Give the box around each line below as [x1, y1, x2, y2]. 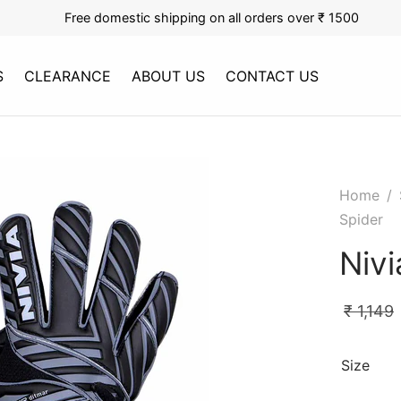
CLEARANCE [24, 66, 112, 85]
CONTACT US [226, 66, 320, 85]
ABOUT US [132, 66, 206, 85]
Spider [339, 210, 383, 228]
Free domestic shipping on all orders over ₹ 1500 [64, 10, 359, 25]
